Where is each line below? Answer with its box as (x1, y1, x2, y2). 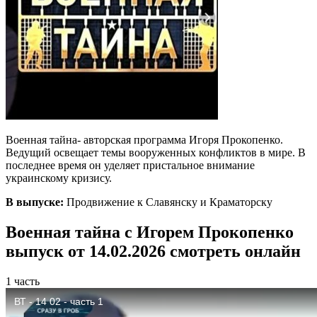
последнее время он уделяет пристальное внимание (6, 158, 255, 171)
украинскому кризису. (6, 171, 112, 184)
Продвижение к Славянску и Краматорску (64, 195, 272, 208)
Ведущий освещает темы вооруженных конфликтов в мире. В (6, 146, 306, 158)
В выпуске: (6, 195, 64, 208)
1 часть (6, 275, 40, 287)
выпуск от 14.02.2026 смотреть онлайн (6, 241, 301, 260)
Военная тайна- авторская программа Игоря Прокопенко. (6, 133, 283, 146)
